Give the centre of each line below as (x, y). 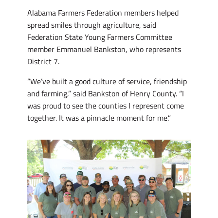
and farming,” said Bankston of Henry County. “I (106, 94)
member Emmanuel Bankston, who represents (104, 49)
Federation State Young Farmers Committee (100, 37)
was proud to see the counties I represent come (106, 106)
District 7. (43, 62)
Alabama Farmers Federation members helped (103, 13)
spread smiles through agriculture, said (92, 25)
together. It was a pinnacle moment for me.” (99, 118)
